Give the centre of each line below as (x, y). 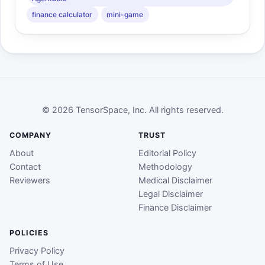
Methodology (165, 167)
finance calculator (62, 14)
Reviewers (30, 180)
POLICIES (29, 233)
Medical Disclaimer (175, 180)
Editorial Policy (167, 153)
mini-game (125, 14)
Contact (25, 167)
